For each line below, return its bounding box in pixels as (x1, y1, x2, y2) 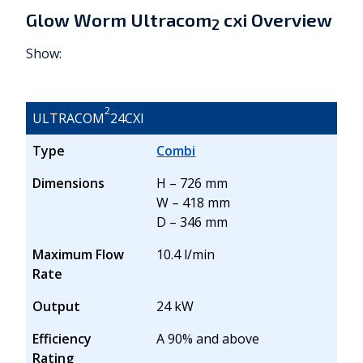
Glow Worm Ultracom (26, 9, 211, 32)
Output (32, 297, 80, 316)
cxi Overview (220, 9, 332, 32)
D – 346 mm (156, 213, 228, 232)
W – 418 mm (156, 194, 231, 212)
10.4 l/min (156, 246, 216, 264)
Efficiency (32, 330, 92, 348)
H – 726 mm (156, 174, 228, 193)
